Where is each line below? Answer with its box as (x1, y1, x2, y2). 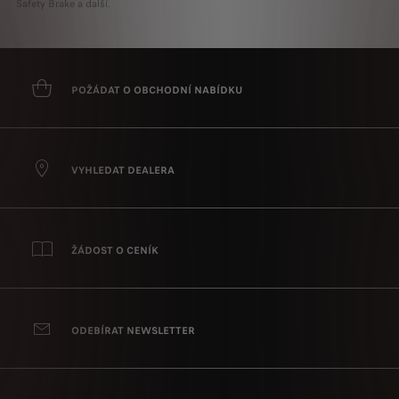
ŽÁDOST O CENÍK (71, 242, 159, 257)
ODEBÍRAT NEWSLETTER (71, 322, 195, 338)
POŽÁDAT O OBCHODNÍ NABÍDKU (71, 82, 242, 97)
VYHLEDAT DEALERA (71, 162, 175, 177)
